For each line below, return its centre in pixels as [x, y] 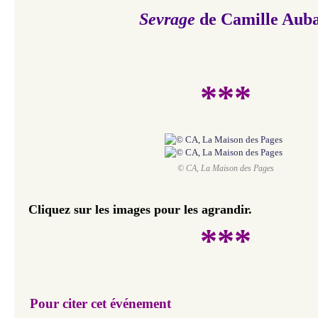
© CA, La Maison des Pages [225, 169]
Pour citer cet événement [100, 304]
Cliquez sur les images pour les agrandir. [140, 209]
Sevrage [169, 19]
